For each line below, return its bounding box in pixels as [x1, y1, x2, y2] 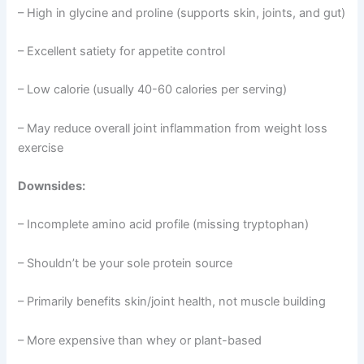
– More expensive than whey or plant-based [18, 332, 262, 348]
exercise [18, 140, 64, 155]
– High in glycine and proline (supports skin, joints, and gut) [18, 5, 346, 20]
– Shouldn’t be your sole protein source [18, 255, 233, 271]
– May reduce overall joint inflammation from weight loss [18, 120, 328, 136]
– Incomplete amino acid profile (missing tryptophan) [18, 217, 310, 232]
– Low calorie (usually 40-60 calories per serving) [18, 82, 288, 97]
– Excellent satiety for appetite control [18, 44, 226, 59]
